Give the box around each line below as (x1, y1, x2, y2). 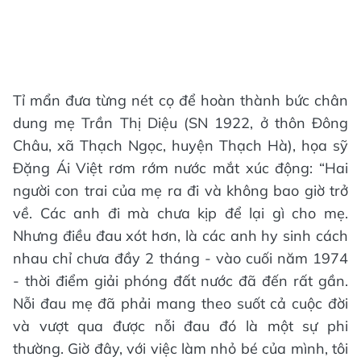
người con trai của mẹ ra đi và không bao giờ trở (13, 180, 348, 200)
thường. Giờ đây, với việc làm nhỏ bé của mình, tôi (13, 338, 348, 358)
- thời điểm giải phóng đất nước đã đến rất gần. (13, 271, 348, 290)
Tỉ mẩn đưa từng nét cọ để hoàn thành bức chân (13, 90, 348, 110)
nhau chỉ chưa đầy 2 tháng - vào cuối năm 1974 (13, 248, 348, 268)
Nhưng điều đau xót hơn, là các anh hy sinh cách (13, 226, 348, 245)
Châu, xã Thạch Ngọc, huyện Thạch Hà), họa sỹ (13, 135, 348, 155)
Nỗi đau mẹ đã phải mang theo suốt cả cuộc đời (13, 293, 348, 313)
